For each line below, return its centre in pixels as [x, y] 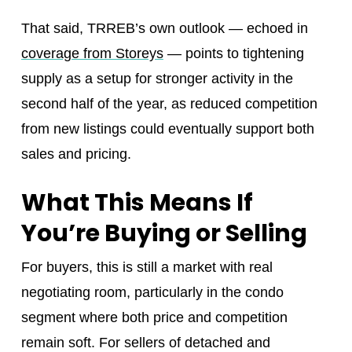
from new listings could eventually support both [167, 129]
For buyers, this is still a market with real [147, 268]
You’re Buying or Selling [164, 234]
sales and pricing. [76, 154]
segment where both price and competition [154, 318]
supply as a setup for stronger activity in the [157, 79]
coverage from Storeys [92, 54]
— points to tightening [233, 54]
